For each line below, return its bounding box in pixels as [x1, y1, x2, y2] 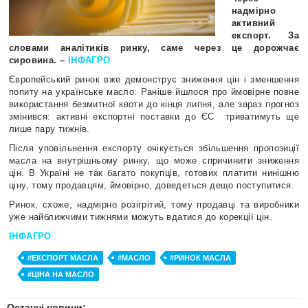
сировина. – [9, 55, 65, 65]
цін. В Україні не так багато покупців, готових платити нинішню [9, 168, 299, 178]
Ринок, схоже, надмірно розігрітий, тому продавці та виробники [9, 199, 299, 210]
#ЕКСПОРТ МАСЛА [27, 254, 98, 262]
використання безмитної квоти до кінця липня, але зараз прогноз [9, 99, 299, 109]
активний [232, 18, 276, 28]
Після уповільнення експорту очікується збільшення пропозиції [9, 143, 299, 153]
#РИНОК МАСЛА [170, 254, 231, 262]
